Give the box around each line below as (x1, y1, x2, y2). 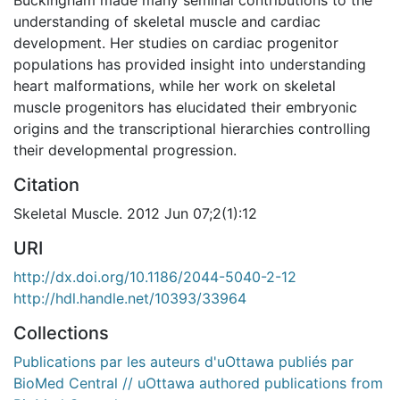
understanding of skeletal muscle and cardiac (13, 12, 321, 30)
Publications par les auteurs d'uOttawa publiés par (13, 352, 354, 371)
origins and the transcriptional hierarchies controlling (13, 119, 371, 137)
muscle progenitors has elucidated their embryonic (13, 97, 357, 116)
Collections (13, 321, 109, 344)
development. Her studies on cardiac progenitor (13, 33, 338, 52)
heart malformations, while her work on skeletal (13, 76, 336, 95)
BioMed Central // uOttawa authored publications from (13, 373, 383, 392)
